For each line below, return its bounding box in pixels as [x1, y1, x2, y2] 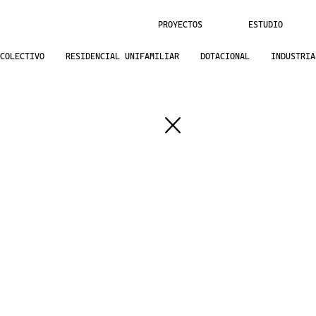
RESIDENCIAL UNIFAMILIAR [65, 51, 179, 62]
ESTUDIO [248, 20, 283, 30]
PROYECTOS [158, 20, 202, 30]
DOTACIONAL [200, 51, 250, 62]
